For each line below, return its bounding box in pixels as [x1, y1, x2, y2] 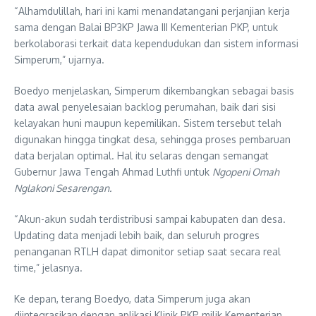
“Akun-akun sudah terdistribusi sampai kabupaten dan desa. [14, 213, 286, 225]
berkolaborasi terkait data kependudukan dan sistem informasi [14, 37, 298, 49]
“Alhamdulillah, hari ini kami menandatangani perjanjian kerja [14, 5, 290, 17]
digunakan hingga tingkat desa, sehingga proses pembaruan [14, 133, 291, 145]
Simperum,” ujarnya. [14, 54, 104, 66]
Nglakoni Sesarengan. [14, 182, 111, 194]
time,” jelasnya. [14, 262, 83, 274]
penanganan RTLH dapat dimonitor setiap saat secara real [14, 245, 281, 257]
